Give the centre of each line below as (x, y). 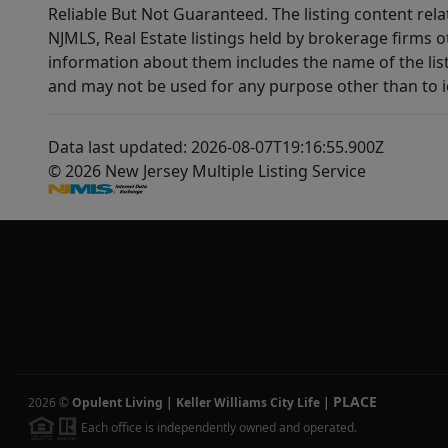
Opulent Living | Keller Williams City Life (196, 403)
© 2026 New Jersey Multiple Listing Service (207, 171)
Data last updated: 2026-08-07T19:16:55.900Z (216, 147)
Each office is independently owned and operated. (217, 427)
